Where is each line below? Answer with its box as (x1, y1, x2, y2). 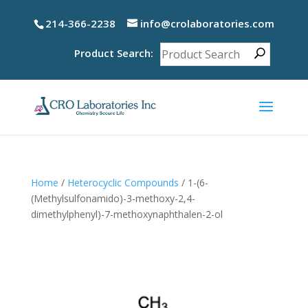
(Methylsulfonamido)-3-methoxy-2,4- (30, 191, 195, 205)
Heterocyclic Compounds (67, 175, 179, 189)
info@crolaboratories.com (140, 16, 274, 31)
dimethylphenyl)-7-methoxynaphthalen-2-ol (30, 207, 223, 221)
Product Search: (74, 45, 154, 60)
